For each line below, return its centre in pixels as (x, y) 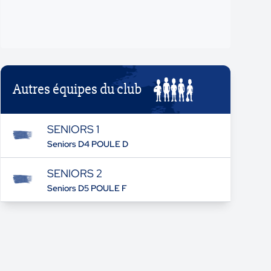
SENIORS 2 (74, 173)
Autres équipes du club (77, 89)
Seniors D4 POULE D (87, 144)
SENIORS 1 (73, 129)
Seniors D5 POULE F (87, 188)
